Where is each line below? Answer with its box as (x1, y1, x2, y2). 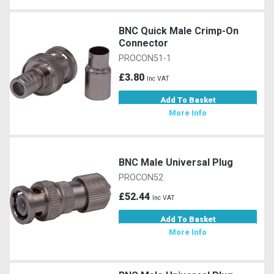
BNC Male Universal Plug (119, 156, 234, 168)
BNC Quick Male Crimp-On (119, 24, 239, 37)
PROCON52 (119, 172, 164, 183)
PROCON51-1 (119, 53, 172, 64)
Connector (119, 37, 169, 49)
